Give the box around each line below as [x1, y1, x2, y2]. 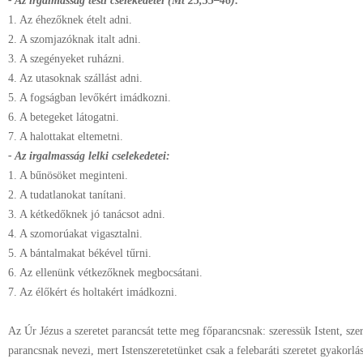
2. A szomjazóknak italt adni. [8, 33, 144, 45]
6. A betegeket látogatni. [8, 111, 122, 123]
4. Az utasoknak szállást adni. [8, 72, 146, 84]
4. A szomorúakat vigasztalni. [8, 228, 146, 240]
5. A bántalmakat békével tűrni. [8, 247, 155, 259]
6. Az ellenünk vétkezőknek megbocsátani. [8, 267, 206, 279]
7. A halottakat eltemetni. [8, 130, 123, 143]
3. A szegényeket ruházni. [8, 53, 128, 65]
